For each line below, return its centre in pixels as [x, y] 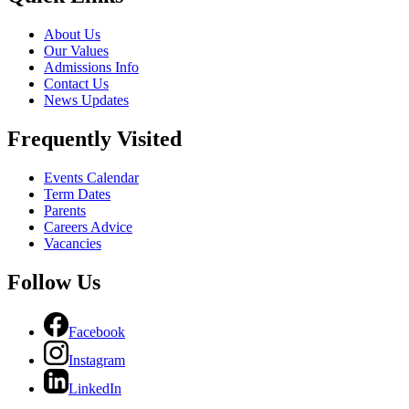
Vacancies [73, 243]
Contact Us [76, 83]
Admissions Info [91, 67]
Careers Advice [88, 226]
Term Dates [77, 194]
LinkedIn [95, 389]
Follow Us [54, 282]
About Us [72, 34]
